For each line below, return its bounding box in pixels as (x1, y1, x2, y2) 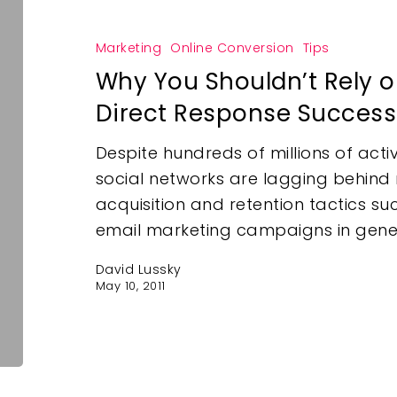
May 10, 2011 (95, 277, 166, 295)
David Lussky (95, 261, 182, 279)
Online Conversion (170, 39, 294, 58)
